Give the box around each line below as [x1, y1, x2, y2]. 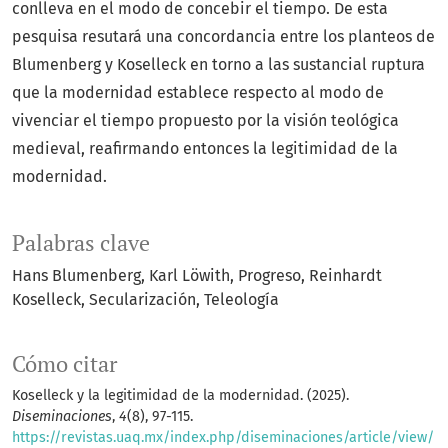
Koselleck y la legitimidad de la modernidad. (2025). [12, 387, 349, 405]
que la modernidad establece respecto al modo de [12, 83, 384, 103]
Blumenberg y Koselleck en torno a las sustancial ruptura [12, 55, 425, 75]
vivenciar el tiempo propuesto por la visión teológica [12, 111, 399, 131]
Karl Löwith [149, 266, 230, 286]
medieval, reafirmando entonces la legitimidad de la [12, 139, 398, 159]
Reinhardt [309, 266, 382, 286]
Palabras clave [12, 229, 150, 258]
